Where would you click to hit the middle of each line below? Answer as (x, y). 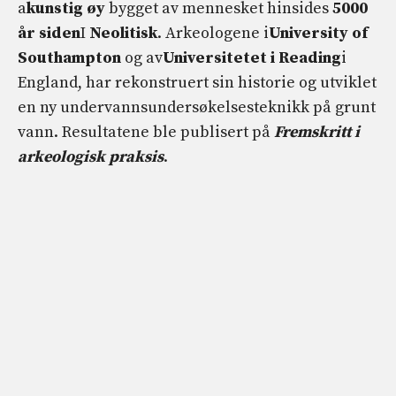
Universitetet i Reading (252, 57)
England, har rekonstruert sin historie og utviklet (197, 82)
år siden (49, 33)
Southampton (69, 57)
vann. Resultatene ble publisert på (146, 132)
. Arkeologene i (213, 33)
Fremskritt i (317, 132)
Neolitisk (123, 33)
